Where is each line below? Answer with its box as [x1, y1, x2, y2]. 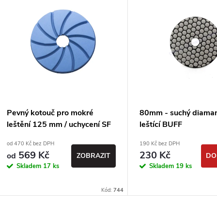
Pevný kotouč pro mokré [7, 108, 93, 119]
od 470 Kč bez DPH [7, 140, 54, 148]
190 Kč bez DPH [139, 140, 180, 148]
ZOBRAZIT [77, 151, 110, 160]
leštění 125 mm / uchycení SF [7, 119, 111, 130]
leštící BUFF [139, 119, 182, 130]
